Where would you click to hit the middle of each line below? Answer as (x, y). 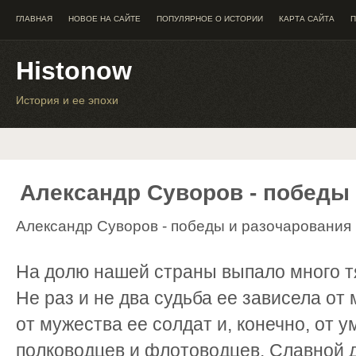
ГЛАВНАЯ (34, 19)
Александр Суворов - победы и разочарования (184, 226)
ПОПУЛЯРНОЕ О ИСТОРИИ (210, 19)
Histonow (74, 71)
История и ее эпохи (67, 100)
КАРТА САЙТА (307, 19)
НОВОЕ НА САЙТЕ (104, 19)
